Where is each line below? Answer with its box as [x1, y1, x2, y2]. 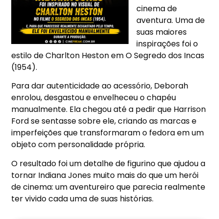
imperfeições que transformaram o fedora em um [11, 127, 204, 139]
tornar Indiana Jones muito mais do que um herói [11, 169, 199, 181]
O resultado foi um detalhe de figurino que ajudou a [11, 157, 206, 169]
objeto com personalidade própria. [11, 139, 146, 151]
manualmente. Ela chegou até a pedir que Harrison [11, 104, 206, 115]
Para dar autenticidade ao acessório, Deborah [11, 80, 189, 92]
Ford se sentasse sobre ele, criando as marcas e [11, 115, 197, 127]
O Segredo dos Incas [126, 50, 205, 62]
